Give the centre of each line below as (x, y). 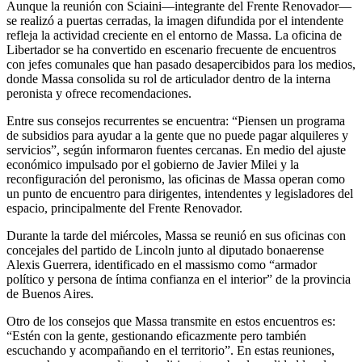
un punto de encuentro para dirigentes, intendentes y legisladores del (180, 193)
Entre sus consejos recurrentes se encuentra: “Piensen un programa (176, 120)
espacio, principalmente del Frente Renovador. (124, 208)
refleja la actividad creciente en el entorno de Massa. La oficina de (174, 35)
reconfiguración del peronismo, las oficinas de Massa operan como (176, 179)
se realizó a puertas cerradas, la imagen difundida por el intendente (175, 20)
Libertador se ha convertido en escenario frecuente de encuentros (171, 49)
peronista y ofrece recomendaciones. (99, 93)
